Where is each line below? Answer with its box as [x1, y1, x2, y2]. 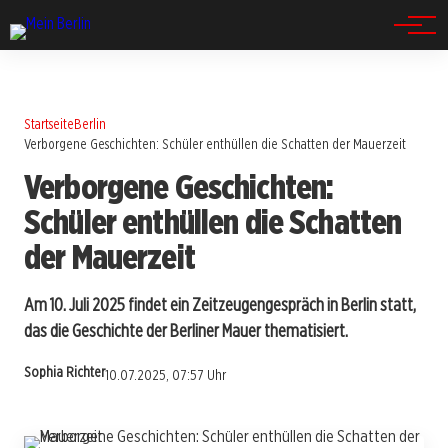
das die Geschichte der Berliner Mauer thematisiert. [24, 319, 348, 341]
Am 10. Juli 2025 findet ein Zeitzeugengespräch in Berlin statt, [24, 293, 416, 315]
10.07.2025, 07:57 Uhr [105, 366, 226, 385]
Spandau [32, 26, 104, 50]
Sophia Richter [24, 363, 105, 382]
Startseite [24, 115, 74, 132]
